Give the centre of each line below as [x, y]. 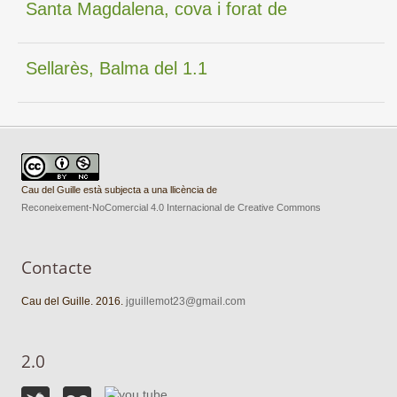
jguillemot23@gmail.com [186, 301]
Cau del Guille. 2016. [74, 301]
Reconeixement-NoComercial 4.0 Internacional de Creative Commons [171, 207]
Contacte [57, 268]
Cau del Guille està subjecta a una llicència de [120, 190]
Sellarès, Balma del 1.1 [117, 68]
